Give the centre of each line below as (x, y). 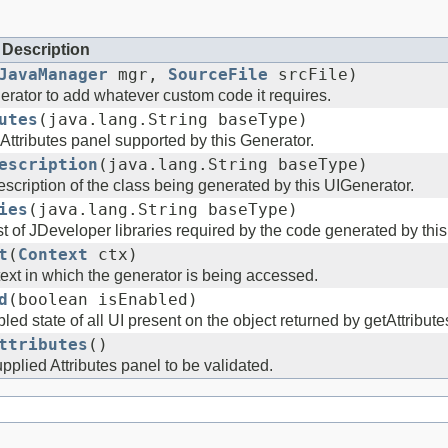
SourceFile (218, 74)
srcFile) (313, 74)
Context (53, 254)
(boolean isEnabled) (103, 299)
